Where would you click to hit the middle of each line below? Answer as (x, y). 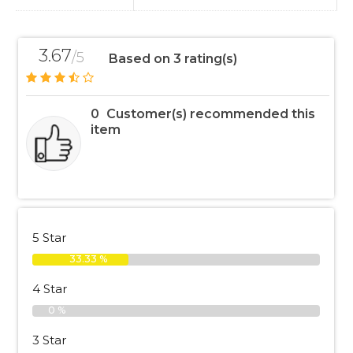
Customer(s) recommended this (211, 113)
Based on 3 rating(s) (173, 58)
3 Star (49, 340)
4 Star (50, 288)
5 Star (49, 237)
